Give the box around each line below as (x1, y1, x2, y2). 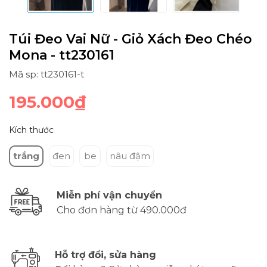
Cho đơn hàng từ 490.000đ (57, 204, 187, 216)
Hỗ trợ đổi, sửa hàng (55, 249, 156, 260)
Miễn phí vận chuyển (57, 189, 162, 201)
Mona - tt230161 (9, 46, 114, 63)
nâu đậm (110, 150, 150, 162)
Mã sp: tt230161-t (9, 68, 84, 80)
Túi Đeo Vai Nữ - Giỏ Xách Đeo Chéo (9, 30, 252, 47)
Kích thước (9, 124, 54, 135)
